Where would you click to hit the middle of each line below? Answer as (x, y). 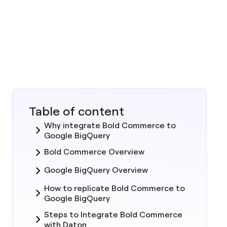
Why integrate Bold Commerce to (110, 125)
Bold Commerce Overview (94, 152)
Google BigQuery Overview (96, 170)
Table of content (77, 111)
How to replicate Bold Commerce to (115, 188)
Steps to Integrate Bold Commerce (113, 214)
